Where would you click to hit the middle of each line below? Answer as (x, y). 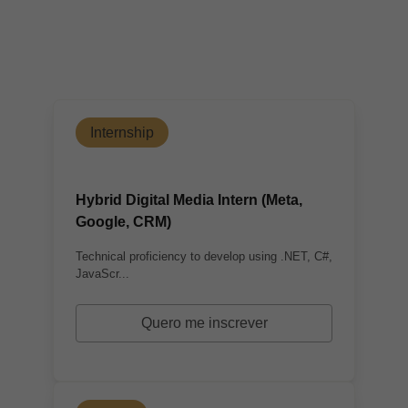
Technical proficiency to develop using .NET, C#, (204, 256)
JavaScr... (102, 274)
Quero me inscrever (204, 323)
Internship (122, 133)
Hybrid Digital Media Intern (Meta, (189, 200)
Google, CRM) (123, 222)
